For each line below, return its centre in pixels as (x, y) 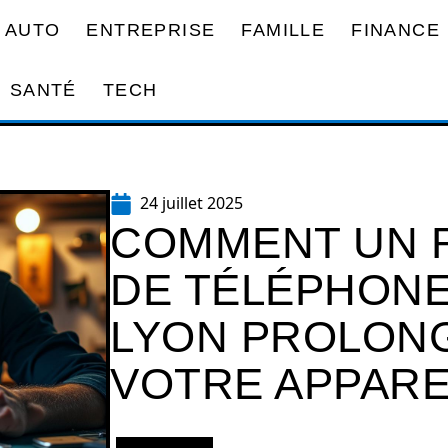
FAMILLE (283, 29)
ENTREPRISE (151, 29)
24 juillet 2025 (191, 203)
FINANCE (395, 29)
